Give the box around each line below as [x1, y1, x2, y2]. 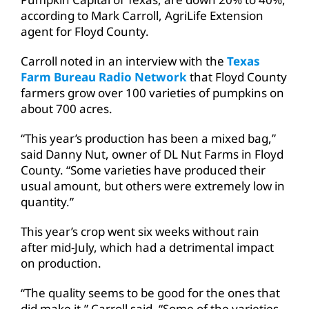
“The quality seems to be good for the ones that [20, 284, 280, 301]
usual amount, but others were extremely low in [20, 177, 285, 194]
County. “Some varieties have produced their [20, 161, 266, 178]
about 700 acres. [20, 100, 112, 117]
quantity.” [20, 193, 74, 210]
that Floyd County [186, 68, 287, 85]
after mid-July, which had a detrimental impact [20, 239, 274, 255]
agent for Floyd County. [20, 23, 149, 39]
